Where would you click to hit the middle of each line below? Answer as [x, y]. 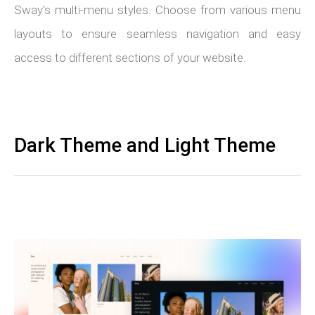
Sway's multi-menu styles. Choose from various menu [157, 9]
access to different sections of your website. [130, 57]
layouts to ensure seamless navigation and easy [157, 33]
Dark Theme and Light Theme [145, 145]
